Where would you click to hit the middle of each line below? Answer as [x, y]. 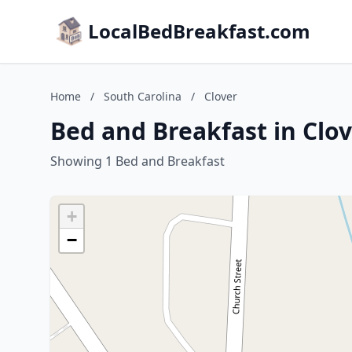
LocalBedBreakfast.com [199, 31]
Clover [221, 96]
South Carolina [143, 96]
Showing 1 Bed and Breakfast [137, 161]
